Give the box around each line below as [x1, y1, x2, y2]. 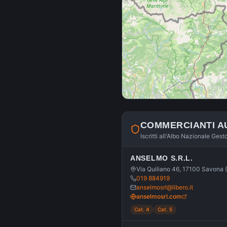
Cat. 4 [134, 206, 149, 212]
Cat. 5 [158, 206, 172, 212]
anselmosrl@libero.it [136, 183, 193, 191]
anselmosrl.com [136, 193, 182, 200]
